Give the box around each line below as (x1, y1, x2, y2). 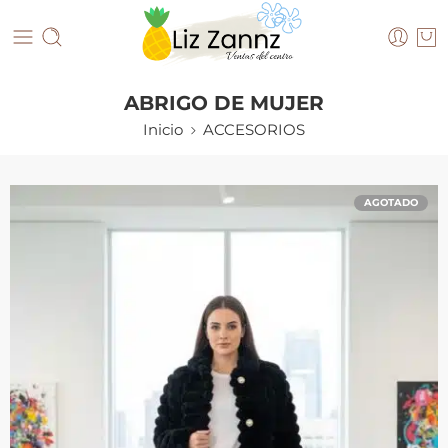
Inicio (143, 120, 183, 139)
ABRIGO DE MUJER (124, 90, 324, 115)
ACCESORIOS (203, 120, 305, 139)
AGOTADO (364, 195, 418, 209)
